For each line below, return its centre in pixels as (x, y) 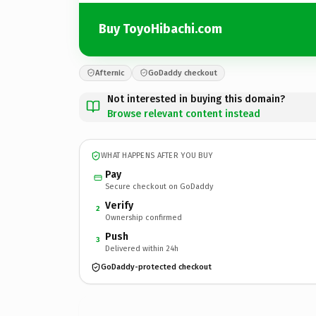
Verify (119, 205)
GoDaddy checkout (183, 73)
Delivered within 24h (142, 248)
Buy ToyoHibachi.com (160, 29)
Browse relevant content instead (184, 114)
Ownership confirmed (144, 217)
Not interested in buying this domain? (196, 99)
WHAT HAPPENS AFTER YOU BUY (157, 156)
